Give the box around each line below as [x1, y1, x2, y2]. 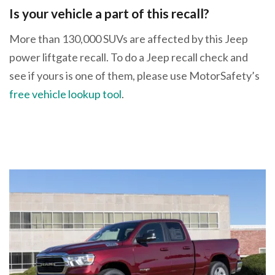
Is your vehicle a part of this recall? [9, 5, 209, 21]
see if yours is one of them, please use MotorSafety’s [9, 69, 260, 83]
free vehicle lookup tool [9, 87, 122, 101]
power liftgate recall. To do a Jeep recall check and [9, 50, 248, 64]
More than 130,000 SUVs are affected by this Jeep [9, 32, 248, 46]
